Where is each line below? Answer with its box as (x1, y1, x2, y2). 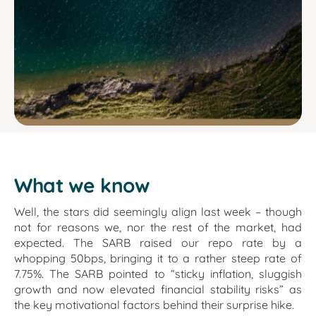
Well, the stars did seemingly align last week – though (14, 205, 302, 219)
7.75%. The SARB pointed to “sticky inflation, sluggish (14, 267, 302, 281)
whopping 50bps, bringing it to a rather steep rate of (14, 251, 302, 266)
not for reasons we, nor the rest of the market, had (14, 220, 302, 235)
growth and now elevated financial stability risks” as (14, 282, 302, 297)
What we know (14, 172, 150, 197)
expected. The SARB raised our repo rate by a (14, 236, 302, 250)
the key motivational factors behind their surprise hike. (14, 298, 294, 312)
